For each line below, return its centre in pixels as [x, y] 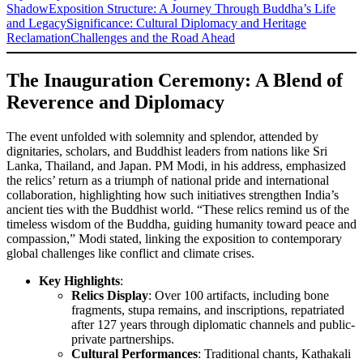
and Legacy [36, 23]
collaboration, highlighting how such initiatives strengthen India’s [173, 194]
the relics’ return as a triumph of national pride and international [168, 180]
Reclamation [38, 38]
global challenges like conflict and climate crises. [130, 253]
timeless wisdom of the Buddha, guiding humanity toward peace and [181, 224]
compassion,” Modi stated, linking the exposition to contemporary [174, 238]
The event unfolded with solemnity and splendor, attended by [162, 136]
